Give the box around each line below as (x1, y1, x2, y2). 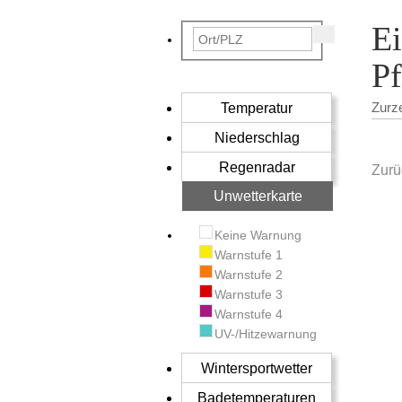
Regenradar (218, 159, 295, 175)
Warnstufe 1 (214, 247, 283, 262)
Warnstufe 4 (214, 306, 283, 321)
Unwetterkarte (213, 188, 302, 204)
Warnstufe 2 (214, 267, 283, 282)
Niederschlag (214, 129, 300, 145)
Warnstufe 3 (214, 286, 283, 301)
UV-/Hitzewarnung (214, 326, 317, 341)
